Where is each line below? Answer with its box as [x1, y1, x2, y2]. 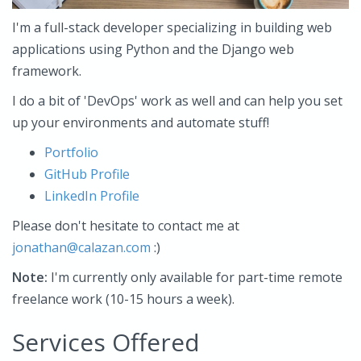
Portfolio [44, 143, 98, 161]
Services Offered [12, 326, 200, 359]
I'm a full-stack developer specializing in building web [12, 19, 332, 36]
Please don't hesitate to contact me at [12, 217, 239, 234]
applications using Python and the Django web [12, 40, 294, 58]
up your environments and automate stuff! [12, 114, 269, 131]
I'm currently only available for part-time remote [48, 268, 342, 286]
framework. [12, 62, 81, 80]
